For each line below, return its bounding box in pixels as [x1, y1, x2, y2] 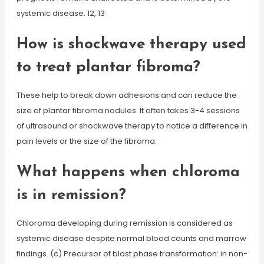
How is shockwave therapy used [16, 37, 246, 52]
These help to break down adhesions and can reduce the [16, 90, 237, 101]
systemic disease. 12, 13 [16, 8, 105, 19]
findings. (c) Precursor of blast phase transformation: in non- [16, 248, 247, 259]
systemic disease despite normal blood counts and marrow [16, 233, 246, 244]
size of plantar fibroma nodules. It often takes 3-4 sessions [16, 105, 240, 116]
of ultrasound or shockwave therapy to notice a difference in [16, 120, 247, 131]
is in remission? [16, 187, 126, 203]
